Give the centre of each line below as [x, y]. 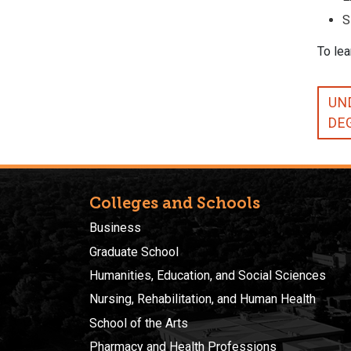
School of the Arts [139, 323]
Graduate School [134, 251]
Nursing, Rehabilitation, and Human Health [203, 299]
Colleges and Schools [175, 203]
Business [115, 228]
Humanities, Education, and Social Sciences [208, 275]
